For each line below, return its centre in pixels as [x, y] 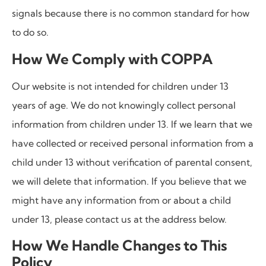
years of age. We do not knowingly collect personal [124, 105]
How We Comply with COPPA [112, 58]
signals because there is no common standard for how [131, 13]
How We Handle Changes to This [119, 246]
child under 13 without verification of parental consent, [132, 162]
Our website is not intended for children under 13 [120, 86]
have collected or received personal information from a [133, 143]
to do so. [30, 32]
